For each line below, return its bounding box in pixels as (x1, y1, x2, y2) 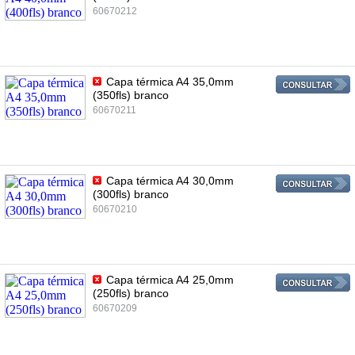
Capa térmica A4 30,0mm (103, 174, 234, 187)
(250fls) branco (93, 287, 169, 300)
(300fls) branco (93, 188, 169, 200)
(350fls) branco (93, 89, 169, 101)
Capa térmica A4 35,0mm (103, 75, 234, 88)
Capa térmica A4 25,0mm (103, 273, 234, 286)
